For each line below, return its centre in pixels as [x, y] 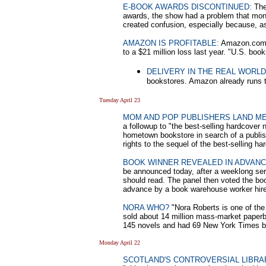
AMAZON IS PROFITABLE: [171, 43]
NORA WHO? [146, 208]
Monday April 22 [120, 243]
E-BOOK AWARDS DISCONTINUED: [187, 7]
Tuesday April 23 [120, 100]
